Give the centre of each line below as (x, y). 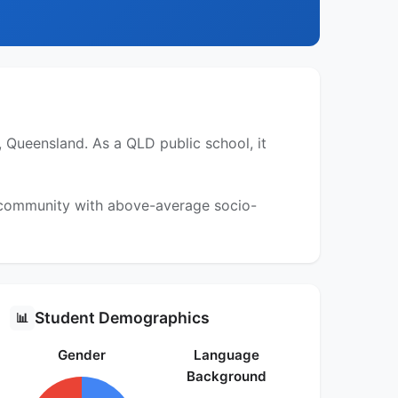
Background (226, 377)
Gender (81, 355)
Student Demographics (122, 318)
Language (226, 355)
